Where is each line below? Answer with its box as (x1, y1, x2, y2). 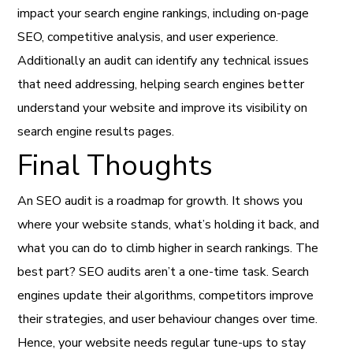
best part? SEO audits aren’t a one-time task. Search (17, 262, 310, 281)
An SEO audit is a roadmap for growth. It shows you (17, 191, 303, 210)
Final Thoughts (17, 146, 214, 185)
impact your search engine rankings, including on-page (17, 4, 310, 22)
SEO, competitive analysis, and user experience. (17, 28, 279, 46)
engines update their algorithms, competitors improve (17, 286, 314, 304)
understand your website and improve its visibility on (17, 98, 308, 117)
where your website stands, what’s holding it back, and (17, 215, 320, 233)
